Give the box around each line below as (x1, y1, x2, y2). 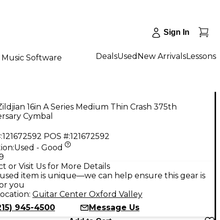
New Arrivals (137, 51, 186, 61)
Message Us (89, 202, 139, 212)
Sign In (164, 28, 190, 36)
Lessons (186, 51, 216, 61)
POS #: (44, 131, 70, 141)
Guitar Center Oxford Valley (32, 189, 142, 199)
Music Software (1, 53, 62, 62)
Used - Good (14, 142, 63, 152)
